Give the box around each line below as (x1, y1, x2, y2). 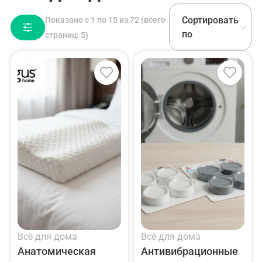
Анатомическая (18, 245, 96, 258)
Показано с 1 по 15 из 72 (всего (45, 15, 166, 25)
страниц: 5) (45, 30, 89, 40)
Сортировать (182, 14, 239, 26)
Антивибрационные (141, 245, 239, 258)
